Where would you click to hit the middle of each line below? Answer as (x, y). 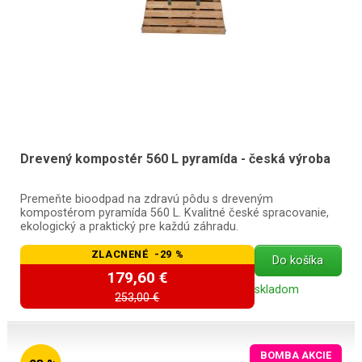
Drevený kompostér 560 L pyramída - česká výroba (175, 158)
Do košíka (298, 260)
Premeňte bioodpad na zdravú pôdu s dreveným (146, 199)
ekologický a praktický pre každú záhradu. (129, 226)
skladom (276, 289)
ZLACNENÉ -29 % (137, 255)
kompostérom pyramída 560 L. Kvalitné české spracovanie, (174, 213)
